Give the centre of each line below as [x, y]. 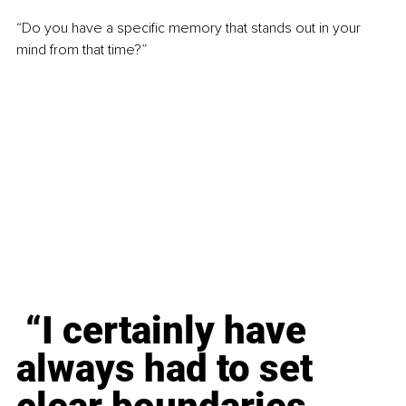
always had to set [169, 369]
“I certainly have [166, 331]
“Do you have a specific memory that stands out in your [190, 29]
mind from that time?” [82, 50]
